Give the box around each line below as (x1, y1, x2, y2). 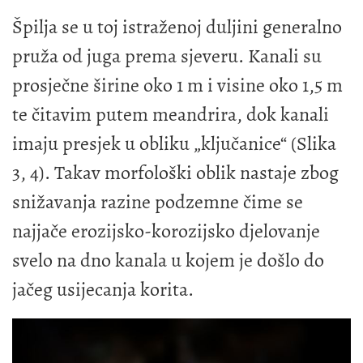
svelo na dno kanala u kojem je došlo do (12, 246, 324, 273)
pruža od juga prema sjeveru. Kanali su (12, 42, 322, 69)
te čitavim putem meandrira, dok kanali (12, 100, 329, 127)
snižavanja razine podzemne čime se (12, 188, 303, 215)
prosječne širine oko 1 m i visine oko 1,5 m (12, 71, 343, 98)
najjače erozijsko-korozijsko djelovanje (12, 217, 320, 244)
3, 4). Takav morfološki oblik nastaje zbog (12, 159, 339, 186)
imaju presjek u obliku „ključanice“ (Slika (12, 130, 336, 156)
